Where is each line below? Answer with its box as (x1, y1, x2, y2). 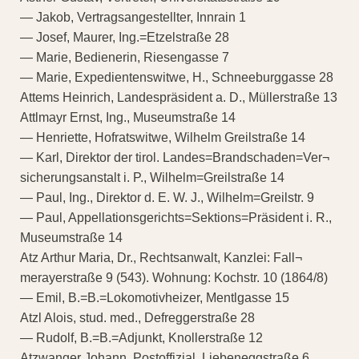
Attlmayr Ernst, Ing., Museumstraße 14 (20, 110, 236, 124)
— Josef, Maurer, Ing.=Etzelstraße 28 (20, 30, 229, 44)
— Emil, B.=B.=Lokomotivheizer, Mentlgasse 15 (20, 290, 289, 305)
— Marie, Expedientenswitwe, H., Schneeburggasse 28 (20, 70, 333, 84)
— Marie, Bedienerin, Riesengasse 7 (20, 50, 229, 64)
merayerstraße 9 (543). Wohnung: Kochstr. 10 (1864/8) (20, 270, 328, 284)
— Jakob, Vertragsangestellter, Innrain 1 (20, 10, 246, 24)
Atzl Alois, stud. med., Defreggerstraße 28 (20, 310, 255, 325)
